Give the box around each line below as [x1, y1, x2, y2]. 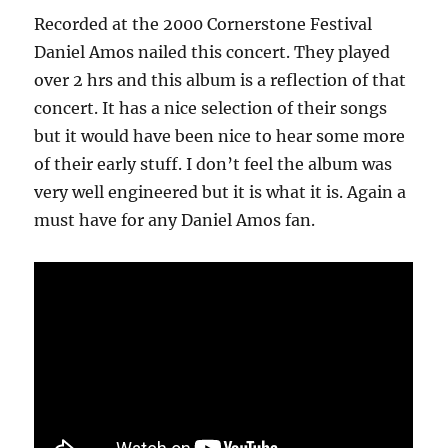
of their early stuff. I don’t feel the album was [34, 154, 393, 175]
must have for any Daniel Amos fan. [34, 210, 316, 231]
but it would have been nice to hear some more [34, 126, 406, 147]
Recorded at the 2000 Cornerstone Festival [34, 14, 373, 35]
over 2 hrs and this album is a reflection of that [34, 70, 407, 91]
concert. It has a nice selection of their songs [34, 98, 388, 119]
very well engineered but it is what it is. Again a [34, 182, 407, 203]
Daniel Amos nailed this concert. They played [34, 42, 391, 63]
